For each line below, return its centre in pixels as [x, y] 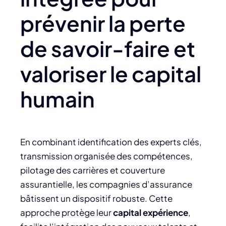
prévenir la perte [103, 23]
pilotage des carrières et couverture [93, 170]
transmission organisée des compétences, [106, 156]
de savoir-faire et [108, 48]
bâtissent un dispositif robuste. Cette [96, 199]
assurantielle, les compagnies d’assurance [106, 184]
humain [58, 98]
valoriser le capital [111, 73]
